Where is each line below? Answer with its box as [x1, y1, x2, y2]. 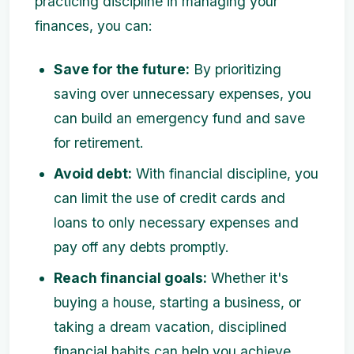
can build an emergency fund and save [54, 110, 305, 126]
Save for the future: [54, 61, 190, 77]
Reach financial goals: [54, 269, 207, 286]
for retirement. [54, 134, 144, 151]
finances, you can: [35, 17, 153, 34]
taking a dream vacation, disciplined [54, 318, 287, 335]
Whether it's [207, 269, 288, 286]
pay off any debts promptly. [54, 239, 229, 255]
